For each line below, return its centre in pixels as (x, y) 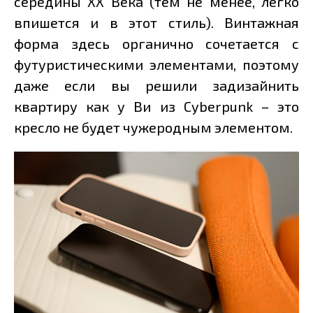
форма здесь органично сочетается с (156, 44)
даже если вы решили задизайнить (156, 86)
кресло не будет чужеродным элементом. (153, 128)
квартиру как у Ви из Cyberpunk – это (156, 107)
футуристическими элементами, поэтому (156, 65)
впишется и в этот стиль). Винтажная (156, 23)
